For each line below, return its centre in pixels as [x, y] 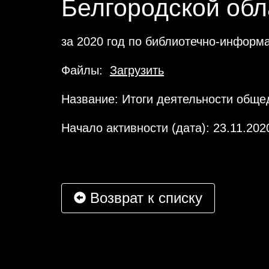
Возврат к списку [144, 198]
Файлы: [86, 70]
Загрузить [137, 70]
